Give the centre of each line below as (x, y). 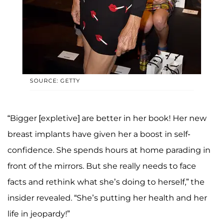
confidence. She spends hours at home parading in (109, 150)
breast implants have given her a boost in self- (99, 134)
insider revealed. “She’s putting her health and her (107, 198)
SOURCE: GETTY (55, 80)
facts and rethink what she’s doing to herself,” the (106, 182)
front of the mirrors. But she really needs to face (102, 166)
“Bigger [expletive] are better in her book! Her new (107, 118)
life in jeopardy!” (39, 214)
